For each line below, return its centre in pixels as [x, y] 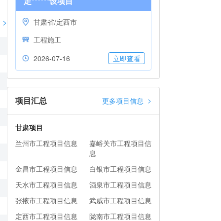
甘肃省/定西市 [55, 22]
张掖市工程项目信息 [46, 200]
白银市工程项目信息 [120, 169]
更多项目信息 [123, 101]
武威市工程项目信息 [120, 200]
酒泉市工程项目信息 [120, 184]
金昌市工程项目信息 [46, 169]
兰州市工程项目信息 [46, 143]
